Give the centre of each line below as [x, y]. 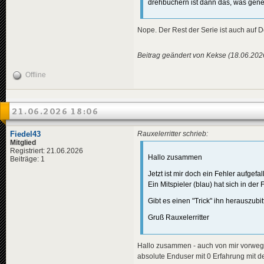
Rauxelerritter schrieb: [173, 133]
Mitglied [23, 142]
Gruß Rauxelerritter [179, 218]
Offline [36, 75]
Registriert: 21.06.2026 [47, 151]
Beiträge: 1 [27, 159]
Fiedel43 [25, 134]
